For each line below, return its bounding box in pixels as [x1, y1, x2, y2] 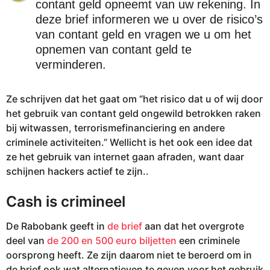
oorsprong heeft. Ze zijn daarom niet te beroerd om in [6, 248, 252, 261]
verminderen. [35, 57, 106, 71]
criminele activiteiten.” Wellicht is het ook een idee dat [6, 136, 253, 149]
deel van [6, 234, 47, 246]
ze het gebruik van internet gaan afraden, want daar [6, 151, 244, 163]
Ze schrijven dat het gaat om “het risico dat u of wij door [6, 93, 263, 105]
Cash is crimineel [6, 192, 125, 210]
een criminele [177, 234, 240, 246]
